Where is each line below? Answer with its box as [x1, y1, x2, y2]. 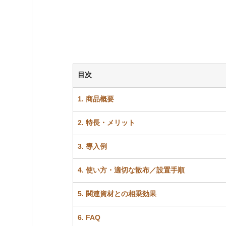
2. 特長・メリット [78, 119, 135, 127]
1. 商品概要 [78, 95, 114, 103]
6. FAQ [78, 213, 100, 222]
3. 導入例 [78, 142, 107, 151]
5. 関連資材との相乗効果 [78, 190, 156, 198]
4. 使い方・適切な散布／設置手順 [78, 166, 185, 175]
